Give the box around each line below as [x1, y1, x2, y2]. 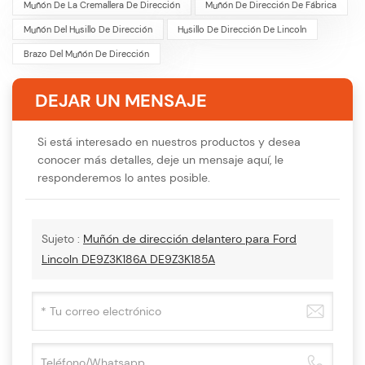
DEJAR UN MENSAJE [35, 88, 207, 112]
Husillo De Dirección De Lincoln [178, 23, 307, 35]
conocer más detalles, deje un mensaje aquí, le [37, 152, 284, 167]
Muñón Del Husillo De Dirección [23, 23, 152, 35]
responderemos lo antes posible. [37, 169, 210, 185]
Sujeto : [42, 231, 83, 246]
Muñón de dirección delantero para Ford [83, 231, 297, 246]
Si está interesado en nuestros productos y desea [37, 134, 301, 149]
